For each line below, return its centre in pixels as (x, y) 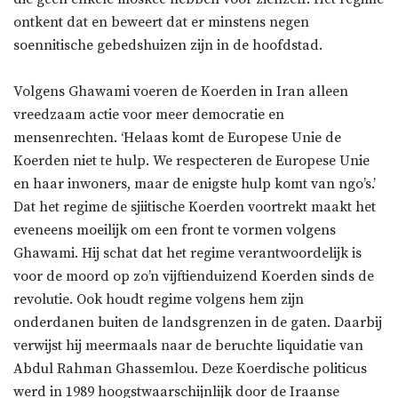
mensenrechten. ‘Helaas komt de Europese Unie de (177, 137)
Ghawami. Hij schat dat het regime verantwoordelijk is (187, 253)
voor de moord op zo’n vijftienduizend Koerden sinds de (194, 276)
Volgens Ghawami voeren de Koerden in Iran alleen (181, 91)
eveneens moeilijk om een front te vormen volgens (175, 230)
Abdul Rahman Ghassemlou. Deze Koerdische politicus (190, 368)
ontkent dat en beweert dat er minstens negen (161, 22)
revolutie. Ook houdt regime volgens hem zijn (159, 299)
